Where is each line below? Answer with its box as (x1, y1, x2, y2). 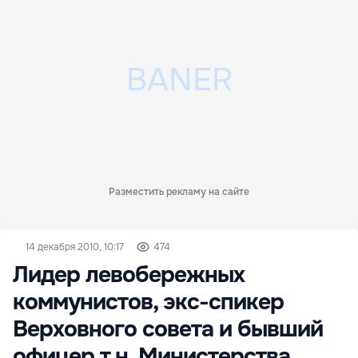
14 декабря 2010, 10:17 (26, 241, 124, 253)
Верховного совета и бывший (13, 315, 323, 344)
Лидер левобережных (13, 261, 245, 289)
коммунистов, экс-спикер (13, 288, 284, 316)
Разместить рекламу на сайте (109, 185, 249, 198)
